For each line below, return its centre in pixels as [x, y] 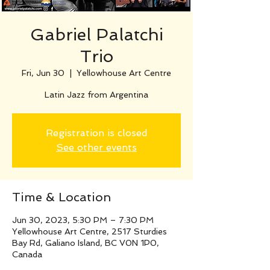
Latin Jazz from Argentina [96, 95]
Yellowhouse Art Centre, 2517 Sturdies [89, 231]
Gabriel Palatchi [96, 35]
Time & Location [61, 197]
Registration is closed [96, 133]
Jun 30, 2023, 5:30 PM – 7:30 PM [83, 220]
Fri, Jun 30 [43, 73]
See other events [96, 147]
